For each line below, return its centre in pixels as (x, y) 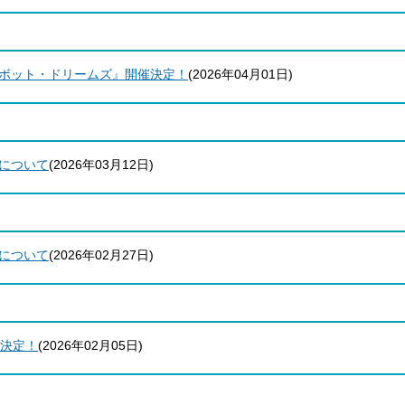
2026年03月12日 (101, 165)
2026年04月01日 (240, 74)
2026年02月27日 (101, 255)
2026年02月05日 (90, 345)
